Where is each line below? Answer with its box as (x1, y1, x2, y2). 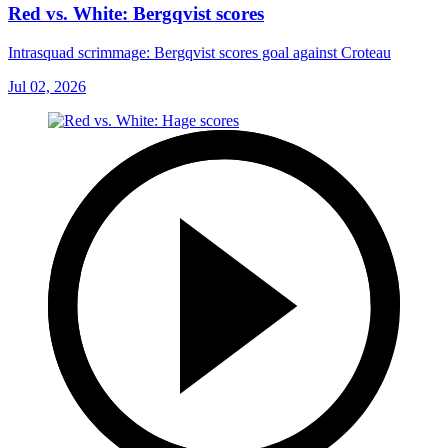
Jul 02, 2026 (8, 78, 86, 96)
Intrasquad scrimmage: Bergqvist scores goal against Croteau (8, 44, 391, 62)
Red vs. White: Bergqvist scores (8, 3, 264, 25)
